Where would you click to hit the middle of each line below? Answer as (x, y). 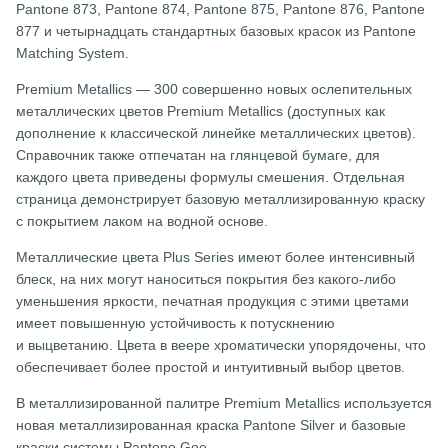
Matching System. (72, 53)
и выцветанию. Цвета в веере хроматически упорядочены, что (221, 345)
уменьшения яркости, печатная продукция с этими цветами (212, 301)
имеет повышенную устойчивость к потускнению (175, 323)
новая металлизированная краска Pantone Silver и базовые (211, 425)
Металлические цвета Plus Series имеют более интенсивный (215, 257)
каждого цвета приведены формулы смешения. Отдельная (210, 177)
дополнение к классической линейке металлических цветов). (216, 133)
